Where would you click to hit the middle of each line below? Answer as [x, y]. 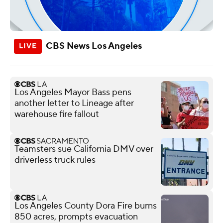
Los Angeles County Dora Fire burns [86, 206]
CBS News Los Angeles [94, 46]
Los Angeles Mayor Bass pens [73, 92]
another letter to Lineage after [74, 103]
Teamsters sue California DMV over [84, 149]
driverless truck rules [55, 160]
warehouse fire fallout [57, 114]
